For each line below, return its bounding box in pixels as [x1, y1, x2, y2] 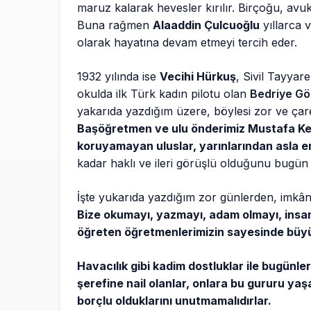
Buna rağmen [77, 18, 153, 33]
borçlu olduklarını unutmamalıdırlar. [77, 294, 272, 308]
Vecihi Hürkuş [160, 69, 237, 84]
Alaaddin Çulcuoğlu [153, 18, 260, 33]
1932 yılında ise [77, 69, 160, 84]
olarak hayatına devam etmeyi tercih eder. [77, 35, 298, 50]
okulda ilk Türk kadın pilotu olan [77, 87, 251, 101]
